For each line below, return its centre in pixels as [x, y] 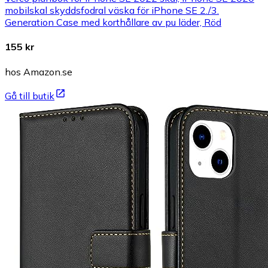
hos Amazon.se [39, 71]
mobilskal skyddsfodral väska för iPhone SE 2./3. [112, 10]
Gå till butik [30, 95]
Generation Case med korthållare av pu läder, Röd [113, 22]
